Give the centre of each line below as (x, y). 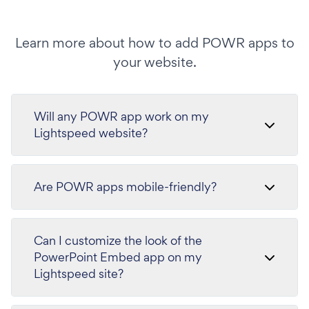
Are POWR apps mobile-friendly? (125, 186)
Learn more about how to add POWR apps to (154, 42)
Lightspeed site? (79, 273)
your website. (154, 62)
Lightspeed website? (91, 132)
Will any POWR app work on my (121, 116)
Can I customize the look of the (118, 240)
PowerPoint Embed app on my (118, 257)
